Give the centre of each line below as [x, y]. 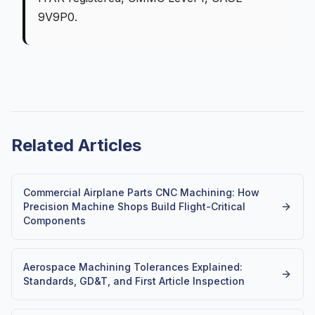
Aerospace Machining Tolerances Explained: [133, 267]
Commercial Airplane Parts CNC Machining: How [141, 192]
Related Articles [76, 145]
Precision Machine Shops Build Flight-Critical [134, 206]
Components [54, 220]
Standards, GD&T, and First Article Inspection [134, 281]
